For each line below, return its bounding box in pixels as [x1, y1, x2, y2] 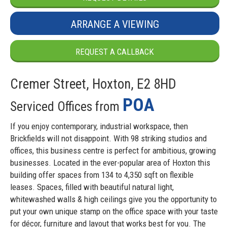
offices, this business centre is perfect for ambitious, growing [10, 145, 216, 156]
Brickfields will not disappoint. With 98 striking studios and [10, 133, 207, 144]
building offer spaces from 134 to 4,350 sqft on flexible [10, 170, 194, 180]
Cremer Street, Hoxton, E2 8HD [10, 75, 176, 92]
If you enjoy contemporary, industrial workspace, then [10, 121, 188, 132]
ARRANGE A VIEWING [70, 18, 159, 30]
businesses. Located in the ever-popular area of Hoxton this [10, 158, 210, 168]
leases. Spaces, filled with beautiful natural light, [10, 182, 174, 193]
